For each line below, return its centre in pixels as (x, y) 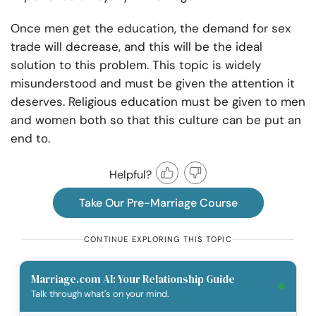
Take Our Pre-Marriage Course (158, 203)
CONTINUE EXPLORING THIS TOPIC (158, 239)
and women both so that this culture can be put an (156, 120)
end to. (30, 139)
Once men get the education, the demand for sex (151, 29)
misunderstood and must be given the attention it (153, 84)
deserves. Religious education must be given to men (158, 102)
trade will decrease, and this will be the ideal (136, 47)
